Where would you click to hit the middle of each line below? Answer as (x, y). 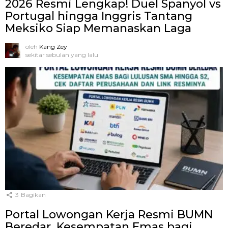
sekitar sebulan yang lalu (62, 55)
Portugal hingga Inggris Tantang (99, 16)
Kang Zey (53, 47)
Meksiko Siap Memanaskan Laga (98, 28)
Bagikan (33, 195)
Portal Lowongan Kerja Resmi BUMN (109, 214)
